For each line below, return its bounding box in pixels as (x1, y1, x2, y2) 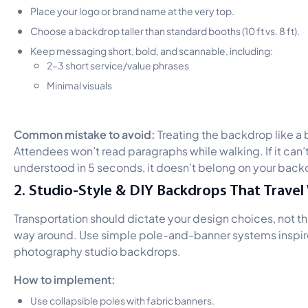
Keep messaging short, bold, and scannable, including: (30, 43, 273, 57)
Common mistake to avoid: (14, 124, 157, 142)
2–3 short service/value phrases (47, 57, 189, 71)
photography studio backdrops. (14, 242, 181, 258)
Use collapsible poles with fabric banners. (30, 292, 214, 307)
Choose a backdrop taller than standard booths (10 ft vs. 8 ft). (30, 23, 300, 37)
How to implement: (14, 269, 115, 287)
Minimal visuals (47, 77, 112, 91)
